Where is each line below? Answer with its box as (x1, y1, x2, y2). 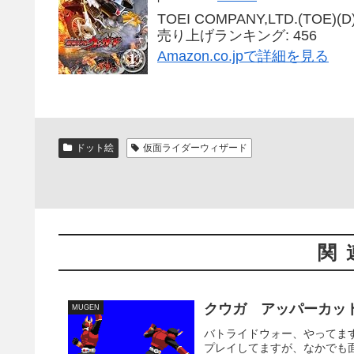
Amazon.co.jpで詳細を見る (157, 48, 329, 65)
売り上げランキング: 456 (157, 28, 317, 44)
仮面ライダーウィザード (142, 141, 247, 153)
